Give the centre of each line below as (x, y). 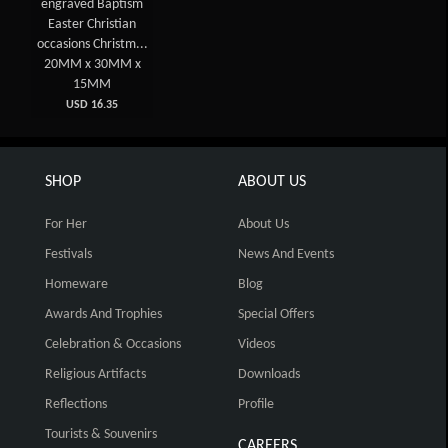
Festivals (68, 255)
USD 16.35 (92, 105)
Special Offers (275, 315)
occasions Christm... (92, 45)
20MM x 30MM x (92, 65)
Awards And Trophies (103, 315)
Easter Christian (92, 25)
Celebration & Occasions (113, 345)
